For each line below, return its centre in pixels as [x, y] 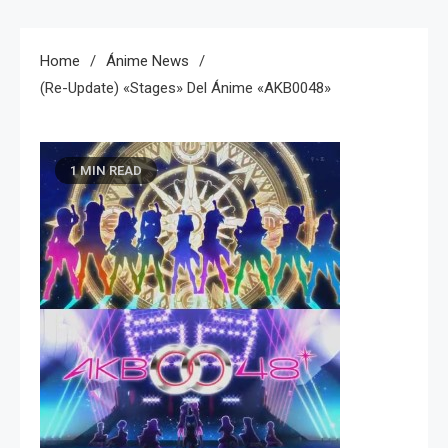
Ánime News [147, 60]
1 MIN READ [106, 170]
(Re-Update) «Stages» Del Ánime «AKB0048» [185, 87]
